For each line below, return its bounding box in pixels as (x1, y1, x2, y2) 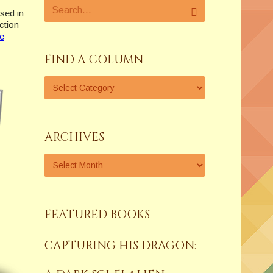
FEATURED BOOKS (44, 207, 150, 222)
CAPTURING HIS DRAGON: (44, 238, 196, 253)
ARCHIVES (44, 129, 104, 145)
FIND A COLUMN (44, 52, 143, 68)
